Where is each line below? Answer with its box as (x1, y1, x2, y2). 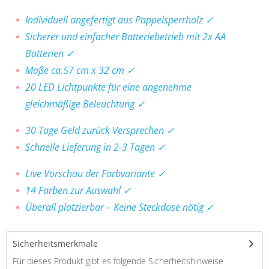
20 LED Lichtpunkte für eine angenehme (25, 80, 192, 94)
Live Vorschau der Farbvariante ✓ (25, 167, 165, 180)
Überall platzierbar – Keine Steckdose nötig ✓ (25, 201, 214, 214)
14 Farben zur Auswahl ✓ (25, 184, 131, 197)
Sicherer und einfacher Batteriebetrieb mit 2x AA (25, 30, 226, 43)
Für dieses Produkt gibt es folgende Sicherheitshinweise (13, 255, 223, 267)
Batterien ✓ (25, 47, 74, 60)
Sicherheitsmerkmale (13, 238, 98, 249)
